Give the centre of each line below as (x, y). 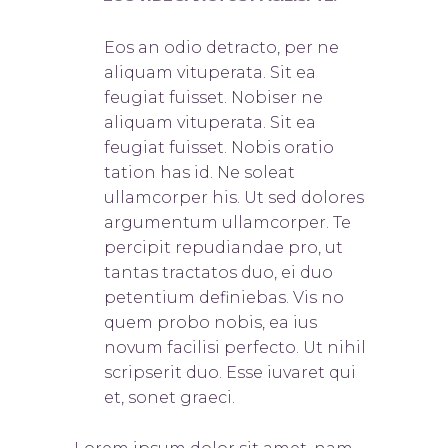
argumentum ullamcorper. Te (227, 223)
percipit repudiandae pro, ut (223, 248)
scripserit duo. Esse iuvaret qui (230, 373)
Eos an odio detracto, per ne (221, 48)
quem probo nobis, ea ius (210, 323)
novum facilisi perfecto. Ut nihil (235, 348)
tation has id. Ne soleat (199, 173)
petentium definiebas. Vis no (224, 298)
